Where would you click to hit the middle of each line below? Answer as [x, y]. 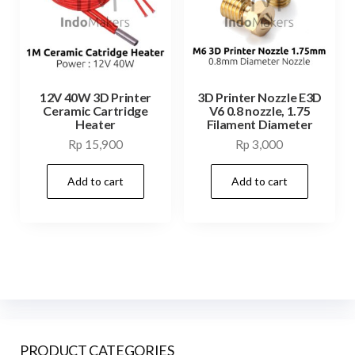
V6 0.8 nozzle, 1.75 [260, 111]
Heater [95, 124]
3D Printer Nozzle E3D [260, 97]
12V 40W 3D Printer [95, 97]
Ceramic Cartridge [95, 111]
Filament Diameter [260, 124]
